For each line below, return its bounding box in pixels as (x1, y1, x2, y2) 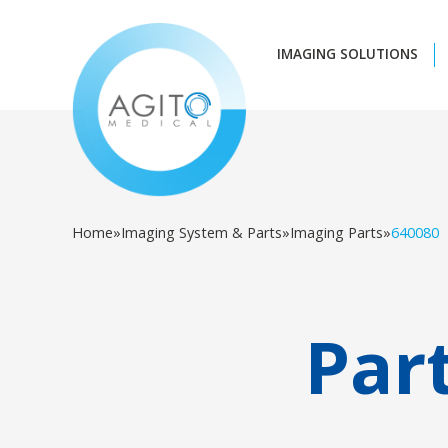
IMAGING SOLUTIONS (276, 44, 418, 63)
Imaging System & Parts (121, 223, 282, 242)
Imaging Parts (290, 223, 383, 242)
